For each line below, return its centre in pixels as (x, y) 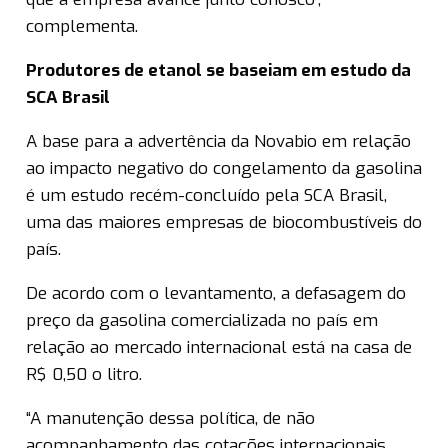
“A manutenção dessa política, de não (170, 419)
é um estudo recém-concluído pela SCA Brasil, (206, 196)
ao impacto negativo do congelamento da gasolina (224, 169)
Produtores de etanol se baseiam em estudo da (218, 71)
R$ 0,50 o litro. (84, 375)
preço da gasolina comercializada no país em (202, 321)
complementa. (82, 27)
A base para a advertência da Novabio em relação (218, 142)
